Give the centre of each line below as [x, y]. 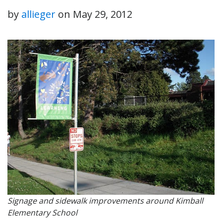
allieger [38, 14]
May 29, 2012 [103, 14]
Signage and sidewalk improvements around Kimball [105, 201]
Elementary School [42, 213]
